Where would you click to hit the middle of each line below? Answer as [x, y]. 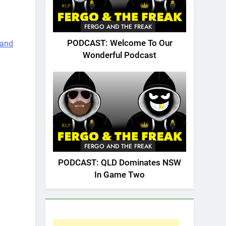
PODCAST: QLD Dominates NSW [120, 162]
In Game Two [120, 175]
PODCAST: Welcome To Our [120, 43]
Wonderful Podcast [120, 55]
